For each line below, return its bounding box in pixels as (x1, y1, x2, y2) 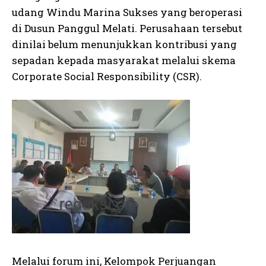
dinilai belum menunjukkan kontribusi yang (12, 37, 237, 52)
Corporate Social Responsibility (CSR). (12, 69, 202, 84)
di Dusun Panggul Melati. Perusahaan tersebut (12, 21, 242, 36)
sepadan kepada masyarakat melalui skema (12, 53, 236, 68)
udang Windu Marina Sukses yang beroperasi (12, 5, 242, 20)
